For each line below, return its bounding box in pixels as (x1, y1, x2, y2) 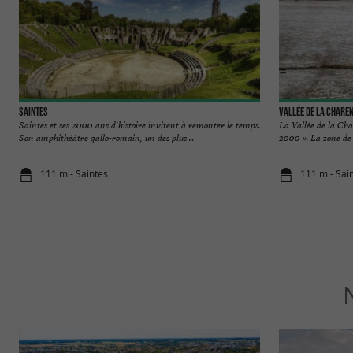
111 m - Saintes (40, 167, 109, 181)
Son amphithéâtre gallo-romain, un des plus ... (19, 131, 194, 144)
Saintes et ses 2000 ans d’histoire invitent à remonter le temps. (19, 118, 260, 132)
